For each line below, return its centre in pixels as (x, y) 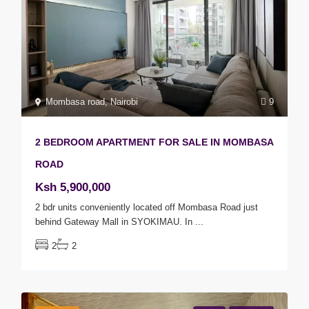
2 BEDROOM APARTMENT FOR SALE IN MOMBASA (154, 142)
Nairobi (124, 102)
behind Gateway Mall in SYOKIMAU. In (116, 222)
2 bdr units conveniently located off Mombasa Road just (147, 208)
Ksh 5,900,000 (73, 188)
